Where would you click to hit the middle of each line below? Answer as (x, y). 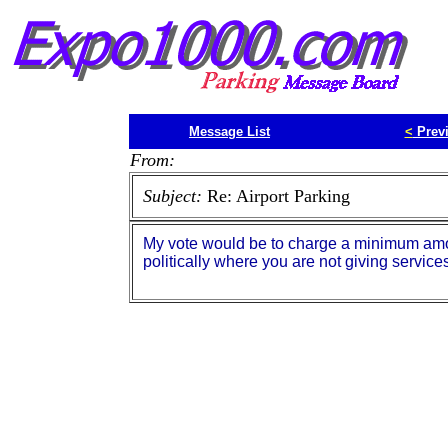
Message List (229, 131)
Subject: (174, 196)
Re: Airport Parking (278, 196)
